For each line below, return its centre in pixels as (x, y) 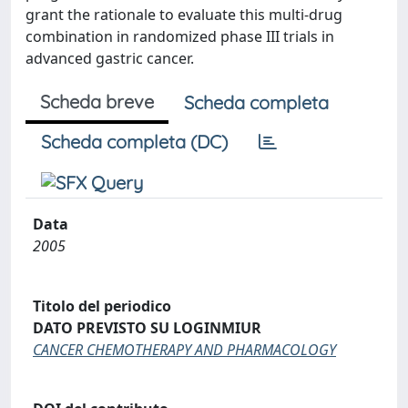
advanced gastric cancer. (110, 58)
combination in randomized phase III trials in (180, 36)
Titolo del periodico (102, 306)
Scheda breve (97, 102)
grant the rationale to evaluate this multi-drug (184, 15)
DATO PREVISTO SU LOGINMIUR (147, 327)
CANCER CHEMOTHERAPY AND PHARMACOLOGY (184, 349)
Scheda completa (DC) (134, 142)
